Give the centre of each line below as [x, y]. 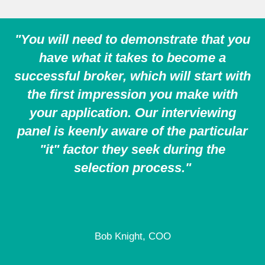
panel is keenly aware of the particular [132, 131]
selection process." [132, 167]
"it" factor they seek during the [132, 149]
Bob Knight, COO [132, 236]
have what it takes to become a [132, 57]
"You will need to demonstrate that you [132, 39]
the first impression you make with [132, 94]
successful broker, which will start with [132, 76]
